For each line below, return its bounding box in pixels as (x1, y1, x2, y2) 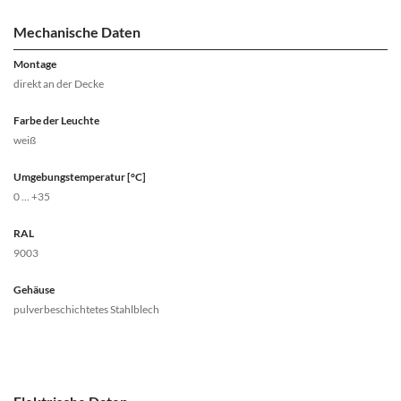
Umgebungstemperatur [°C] (13, 170, 146, 184)
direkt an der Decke (13, 77, 104, 91)
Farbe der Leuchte (13, 114, 99, 128)
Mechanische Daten (13, 23, 141, 41)
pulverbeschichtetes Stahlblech (13, 303, 159, 317)
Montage (13, 57, 56, 72)
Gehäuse (13, 283, 55, 297)
